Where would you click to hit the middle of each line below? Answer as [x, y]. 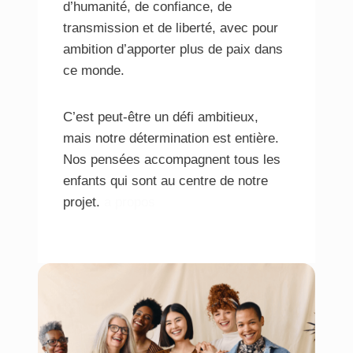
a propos [130, 203]
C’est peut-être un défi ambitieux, [161, 117]
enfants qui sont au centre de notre [165, 181]
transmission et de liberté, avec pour [171, 28]
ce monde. [94, 71]
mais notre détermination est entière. [171, 139]
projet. [84, 203]
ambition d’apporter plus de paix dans [173, 50]
